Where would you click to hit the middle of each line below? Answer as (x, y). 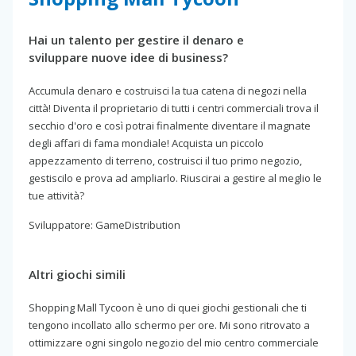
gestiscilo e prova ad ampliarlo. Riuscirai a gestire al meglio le (175, 178)
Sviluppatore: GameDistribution (104, 224)
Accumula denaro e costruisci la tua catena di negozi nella (168, 90)
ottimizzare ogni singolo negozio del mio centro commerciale (174, 342)
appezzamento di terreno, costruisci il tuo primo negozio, (165, 160)
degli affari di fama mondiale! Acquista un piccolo (146, 143)
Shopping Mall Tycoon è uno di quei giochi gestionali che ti (168, 307)
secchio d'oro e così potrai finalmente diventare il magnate (170, 125)
